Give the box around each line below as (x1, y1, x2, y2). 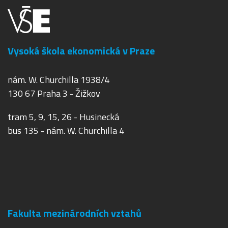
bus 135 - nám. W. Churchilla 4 (8, 123, 124, 137)
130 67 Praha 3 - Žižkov (8, 86, 100, 100)
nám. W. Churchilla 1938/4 (8, 72, 109, 87)
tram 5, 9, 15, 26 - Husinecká (8, 109, 119, 124)
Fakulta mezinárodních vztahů (8, 205, 141, 221)
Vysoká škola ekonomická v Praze (8, 42, 155, 59)
